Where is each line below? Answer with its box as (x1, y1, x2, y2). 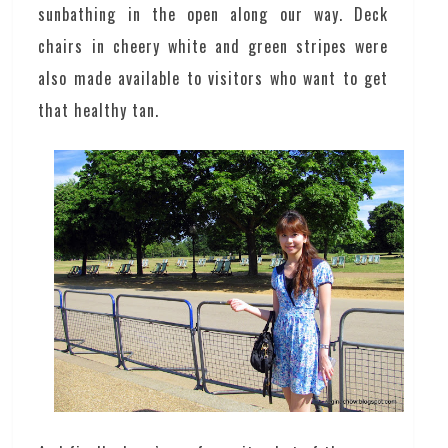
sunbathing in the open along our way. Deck (38, 2, 388, 27)
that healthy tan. (38, 98, 160, 123)
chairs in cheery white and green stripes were (38, 34, 388, 59)
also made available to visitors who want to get (38, 66, 388, 91)
